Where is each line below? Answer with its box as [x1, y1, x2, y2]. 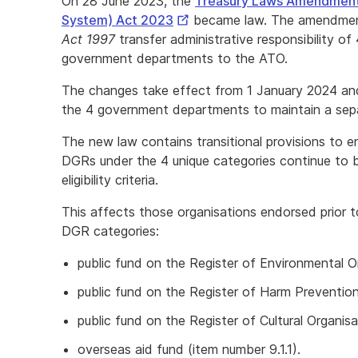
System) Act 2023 [62, 12, 173, 28]
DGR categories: [62, 223, 159, 239]
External [173, 11, 224, 27]
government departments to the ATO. [62, 50, 288, 66]
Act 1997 [62, 31, 115, 47]
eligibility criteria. [62, 172, 158, 188]
